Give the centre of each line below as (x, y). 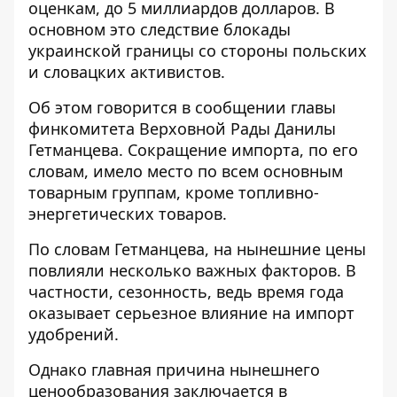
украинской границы (111, 51)
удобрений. (74, 334)
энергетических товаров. (128, 214)
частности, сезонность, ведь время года (186, 292)
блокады (257, 29)
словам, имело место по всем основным (186, 171)
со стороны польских (280, 51)
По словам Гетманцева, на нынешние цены (197, 249)
